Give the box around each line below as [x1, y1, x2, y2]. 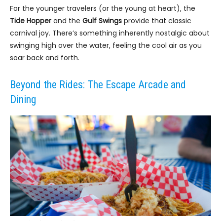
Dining [10, 93, 36, 106]
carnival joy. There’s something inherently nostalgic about [10, 28, 210, 38]
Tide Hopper [10, 16, 51, 26]
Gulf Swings [82, 16, 122, 26]
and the [51, 16, 82, 26]
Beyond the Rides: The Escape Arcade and [10, 78, 186, 91]
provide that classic [122, 16, 191, 26]
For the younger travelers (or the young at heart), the [10, 3, 195, 14]
